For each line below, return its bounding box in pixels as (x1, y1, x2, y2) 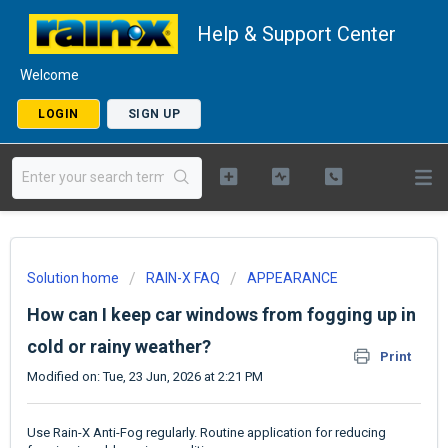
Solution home (27, 270, 122, 286)
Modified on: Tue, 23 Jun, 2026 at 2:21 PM (27, 369, 263, 384)
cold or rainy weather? (27, 336, 211, 357)
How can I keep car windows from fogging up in (27, 304, 416, 325)
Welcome (20, 67, 79, 83)
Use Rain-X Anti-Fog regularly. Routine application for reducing (27, 425, 386, 441)
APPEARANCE (247, 270, 338, 286)
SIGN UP (127, 107, 180, 121)
